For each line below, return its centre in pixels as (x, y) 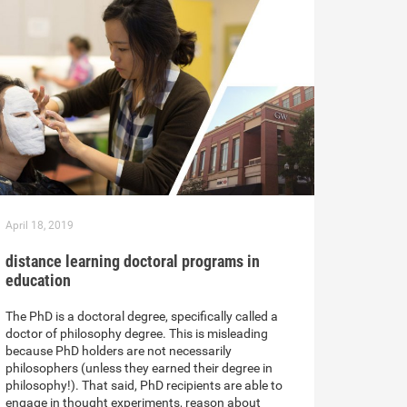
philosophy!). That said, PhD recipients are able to (144, 386)
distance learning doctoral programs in (133, 262)
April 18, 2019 (40, 226)
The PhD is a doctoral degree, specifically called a (142, 317)
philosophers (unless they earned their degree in (139, 368)
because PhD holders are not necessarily (119, 351)
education (38, 281)
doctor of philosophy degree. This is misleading (137, 334)
